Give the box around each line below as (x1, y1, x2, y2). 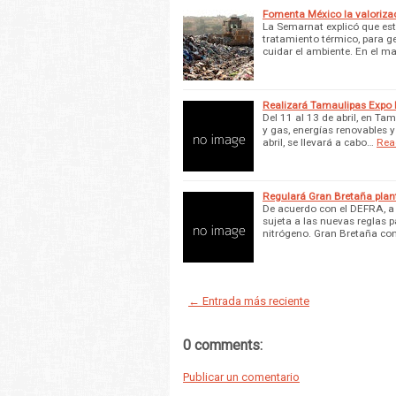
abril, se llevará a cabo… (263, 135, 374, 148)
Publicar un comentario (183, 369, 300, 384)
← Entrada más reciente (188, 293, 309, 308)
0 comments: (183, 336, 263, 354)
